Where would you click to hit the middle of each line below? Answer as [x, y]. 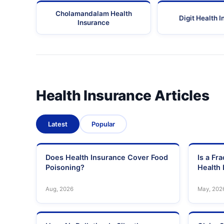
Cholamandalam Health [93, 14]
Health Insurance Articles [123, 96]
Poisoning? [65, 167]
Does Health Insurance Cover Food [107, 157]
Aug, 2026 [59, 189]
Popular [103, 124]
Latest [58, 124]
